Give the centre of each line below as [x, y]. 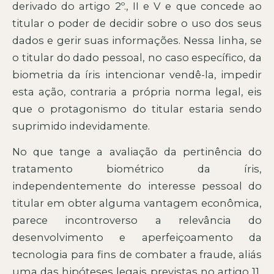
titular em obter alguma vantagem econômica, [137, 203]
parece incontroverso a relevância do [137, 220]
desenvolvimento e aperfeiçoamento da [137, 238]
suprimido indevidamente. [81, 126]
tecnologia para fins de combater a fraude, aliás [137, 255]
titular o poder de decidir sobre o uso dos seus [137, 23]
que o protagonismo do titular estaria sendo [137, 109]
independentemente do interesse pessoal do [137, 186]
